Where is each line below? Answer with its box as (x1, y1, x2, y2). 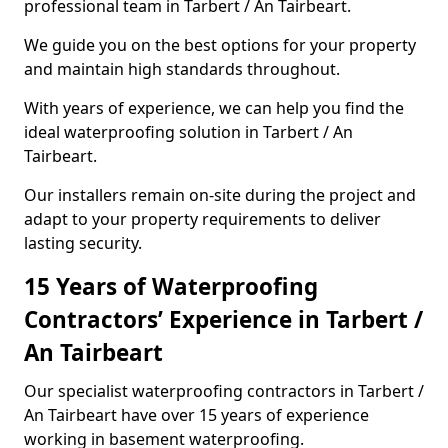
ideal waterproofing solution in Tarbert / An (24, 121, 353, 143)
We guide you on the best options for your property (24, 34, 416, 56)
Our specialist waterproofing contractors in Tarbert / (24, 380, 424, 402)
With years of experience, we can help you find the (24, 97, 404, 119)
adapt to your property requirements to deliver (24, 208, 381, 230)
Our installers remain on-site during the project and (24, 184, 416, 206)
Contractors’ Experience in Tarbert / (24, 304, 423, 335)
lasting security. (24, 232, 142, 254)
